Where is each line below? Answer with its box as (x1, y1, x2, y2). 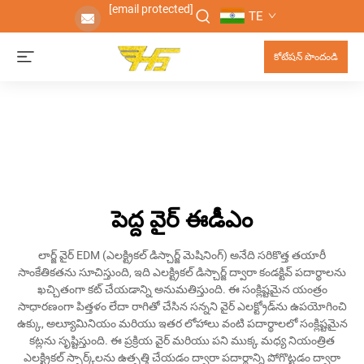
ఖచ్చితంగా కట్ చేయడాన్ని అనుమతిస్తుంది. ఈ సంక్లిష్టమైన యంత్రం (37, 283, 327, 296)
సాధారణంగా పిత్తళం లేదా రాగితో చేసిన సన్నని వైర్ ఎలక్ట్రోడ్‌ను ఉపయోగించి (17, 300, 347, 313)
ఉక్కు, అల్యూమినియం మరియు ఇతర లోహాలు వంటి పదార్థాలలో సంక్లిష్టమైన (16, 317, 348, 330)
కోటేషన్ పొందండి (274, 51, 338, 63)
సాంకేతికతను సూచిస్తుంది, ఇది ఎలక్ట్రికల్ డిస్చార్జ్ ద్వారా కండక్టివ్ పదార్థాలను (18, 266, 346, 279)
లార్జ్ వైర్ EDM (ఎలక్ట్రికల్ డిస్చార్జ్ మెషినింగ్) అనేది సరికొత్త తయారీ (38, 249, 326, 262)
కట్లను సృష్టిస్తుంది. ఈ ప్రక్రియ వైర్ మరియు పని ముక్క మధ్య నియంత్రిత (29, 334, 335, 347)
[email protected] (108, 2, 193, 15)
